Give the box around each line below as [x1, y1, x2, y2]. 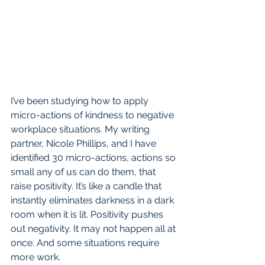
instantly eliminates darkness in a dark [11, 195, 176, 206]
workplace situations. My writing [11, 124, 152, 135]
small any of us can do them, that [11, 166, 158, 178]
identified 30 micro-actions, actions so [11, 152, 178, 164]
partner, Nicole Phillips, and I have [11, 138, 159, 150]
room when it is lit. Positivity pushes [11, 209, 166, 221]
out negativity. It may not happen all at [11, 223, 178, 235]
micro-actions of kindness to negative [11, 109, 176, 121]
